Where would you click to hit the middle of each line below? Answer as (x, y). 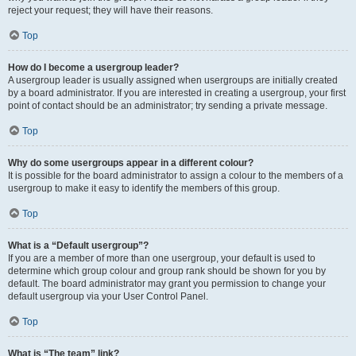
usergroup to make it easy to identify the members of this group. (144, 188)
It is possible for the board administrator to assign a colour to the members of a (176, 176)
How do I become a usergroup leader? (93, 68)
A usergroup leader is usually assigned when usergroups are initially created (173, 80)
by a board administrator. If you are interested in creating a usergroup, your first (177, 93)
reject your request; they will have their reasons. (110, 10)
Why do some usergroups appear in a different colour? (131, 163)
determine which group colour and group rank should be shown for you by (167, 271)
